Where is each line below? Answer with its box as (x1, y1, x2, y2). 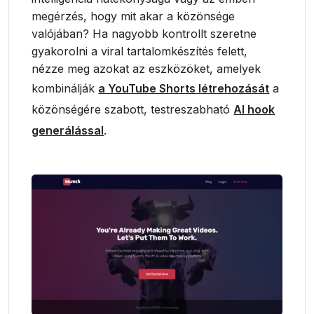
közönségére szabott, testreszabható (32, 102, 234, 116)
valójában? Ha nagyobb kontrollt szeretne (32, 27, 257, 41)
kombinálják (32, 81, 99, 95)
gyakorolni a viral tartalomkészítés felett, (32, 44, 248, 58)
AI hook (233, 102, 275, 116)
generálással (32, 123, 104, 137)
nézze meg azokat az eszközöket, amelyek (32, 62, 261, 76)
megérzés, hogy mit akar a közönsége (32, 9, 235, 23)
